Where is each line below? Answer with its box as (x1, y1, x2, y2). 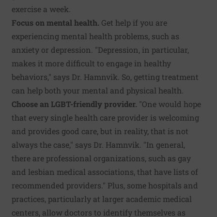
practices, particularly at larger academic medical (12, 194, 192, 204)
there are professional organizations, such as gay (12, 153, 191, 164)
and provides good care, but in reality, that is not (12, 126, 188, 137)
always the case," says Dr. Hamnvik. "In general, (12, 139, 185, 150)
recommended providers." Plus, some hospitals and (12, 180, 198, 191)
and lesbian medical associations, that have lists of (12, 167, 198, 177)
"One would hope (137, 99, 201, 109)
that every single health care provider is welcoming (12, 112, 199, 123)
